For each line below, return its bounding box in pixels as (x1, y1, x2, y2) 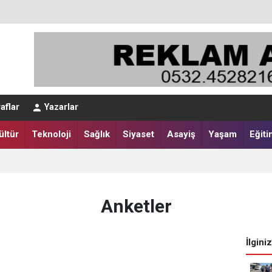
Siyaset (122, 129, 154, 140)
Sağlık (83, 129, 110, 140)
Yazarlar (44, 102, 78, 113)
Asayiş (166, 129, 195, 140)
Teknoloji (31, 129, 71, 140)
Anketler (100, 195, 172, 217)
